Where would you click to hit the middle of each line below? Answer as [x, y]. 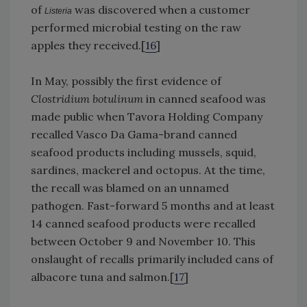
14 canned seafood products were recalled [143, 224]
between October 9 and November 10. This [143, 242]
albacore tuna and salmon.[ [102, 277]
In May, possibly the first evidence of [126, 81]
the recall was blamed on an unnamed [130, 188]
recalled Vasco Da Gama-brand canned [134, 135]
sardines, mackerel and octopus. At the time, [148, 170]
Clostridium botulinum [87, 99]
